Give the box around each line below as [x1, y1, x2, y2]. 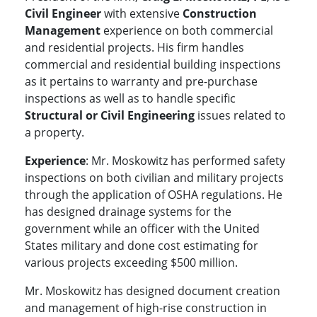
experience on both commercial [100, 23, 273, 39]
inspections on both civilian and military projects [25, 170, 284, 186]
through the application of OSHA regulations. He [25, 187, 282, 203]
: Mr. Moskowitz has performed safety [86, 153, 285, 169]
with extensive [101, 6, 183, 22]
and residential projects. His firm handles [25, 40, 244, 56]
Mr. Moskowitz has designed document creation [25, 283, 280, 299]
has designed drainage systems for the [25, 204, 231, 220]
